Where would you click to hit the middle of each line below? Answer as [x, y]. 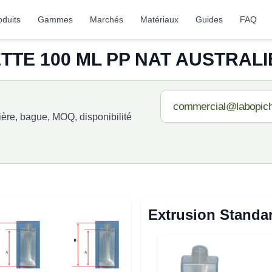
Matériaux [160, 19]
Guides [209, 19]
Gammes [56, 19]
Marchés [107, 19]
